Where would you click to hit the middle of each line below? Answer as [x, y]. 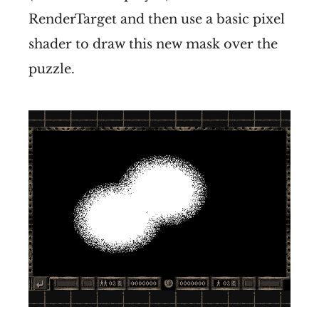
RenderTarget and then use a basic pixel [157, 19]
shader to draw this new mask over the [153, 44]
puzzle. [52, 69]
